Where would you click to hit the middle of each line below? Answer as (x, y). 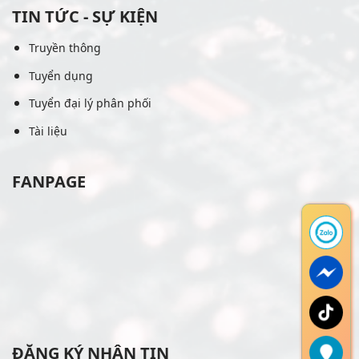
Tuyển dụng (61, 75)
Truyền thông (65, 47)
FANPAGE (49, 182)
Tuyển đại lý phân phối (90, 103)
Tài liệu (48, 131)
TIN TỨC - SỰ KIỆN (85, 16)
